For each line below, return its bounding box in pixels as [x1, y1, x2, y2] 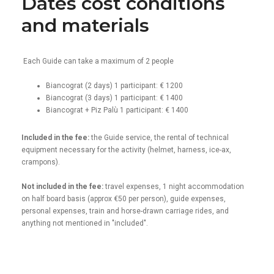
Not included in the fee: [21, 182, 105, 191]
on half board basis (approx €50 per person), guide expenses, [21, 194, 226, 203]
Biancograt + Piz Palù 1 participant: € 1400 [46, 105, 188, 114]
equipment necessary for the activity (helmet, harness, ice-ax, [21, 145, 231, 154]
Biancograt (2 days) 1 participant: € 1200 [46, 81, 183, 90]
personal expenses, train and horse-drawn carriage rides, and [21, 206, 229, 215]
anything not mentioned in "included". [21, 218, 148, 228]
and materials [21, 13, 149, 37]
